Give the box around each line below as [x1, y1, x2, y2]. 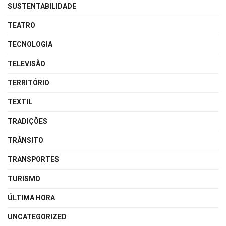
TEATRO [8, 20, 35, 31]
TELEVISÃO [8, 58, 45, 69]
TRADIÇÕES [8, 116, 47, 127]
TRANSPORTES [8, 154, 59, 165]
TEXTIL [8, 96, 32, 107]
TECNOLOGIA [8, 39, 52, 50]
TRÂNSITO [8, 135, 43, 146]
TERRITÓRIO [8, 77, 49, 88]
